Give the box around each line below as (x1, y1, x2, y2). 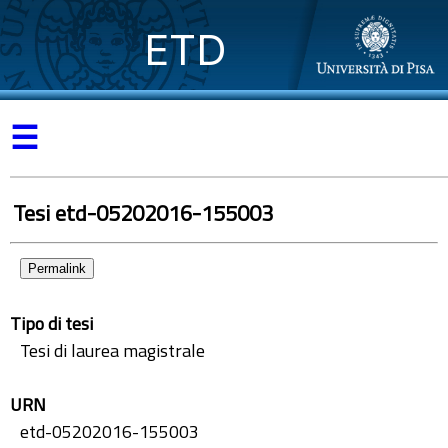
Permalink (28, 261, 86, 276)
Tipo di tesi (10, 310, 93, 337)
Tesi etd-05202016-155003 (13, 196, 273, 230)
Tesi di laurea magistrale (20, 337, 205, 364)
